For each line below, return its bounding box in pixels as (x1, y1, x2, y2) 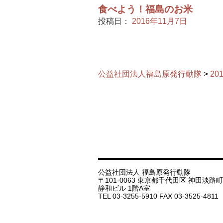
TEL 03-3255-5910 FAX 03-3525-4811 (98, 193, 219, 201)
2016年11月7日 (132, 17, 187, 25)
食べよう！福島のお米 (98, 4, 193, 14)
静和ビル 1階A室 (98, 185, 150, 193)
